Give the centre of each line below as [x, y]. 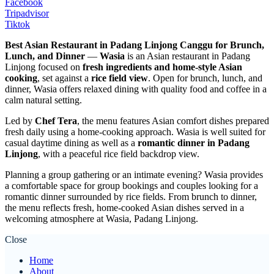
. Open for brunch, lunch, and [205, 78]
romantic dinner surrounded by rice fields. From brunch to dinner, [131, 197]
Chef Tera [56, 121]
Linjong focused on [44, 67]
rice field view [120, 78]
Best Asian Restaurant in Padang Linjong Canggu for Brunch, [135, 45]
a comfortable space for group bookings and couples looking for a [131, 186]
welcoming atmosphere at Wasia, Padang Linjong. [102, 219]
